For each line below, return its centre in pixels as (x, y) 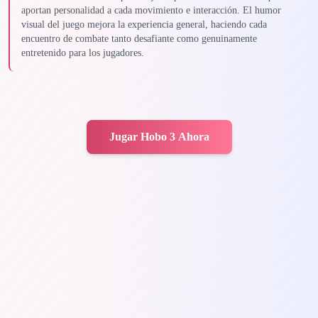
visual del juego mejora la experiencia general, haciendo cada (144, 24)
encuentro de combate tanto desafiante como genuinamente (139, 39)
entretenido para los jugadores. (83, 53)
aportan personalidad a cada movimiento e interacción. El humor (151, 10)
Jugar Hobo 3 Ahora (159, 137)
